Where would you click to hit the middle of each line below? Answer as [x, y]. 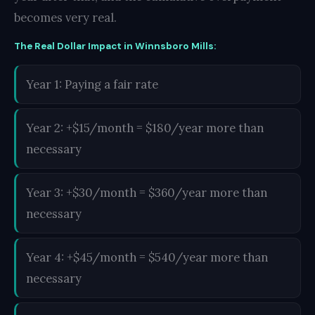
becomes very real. [65, 17]
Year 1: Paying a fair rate [92, 84]
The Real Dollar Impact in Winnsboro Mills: [115, 46]
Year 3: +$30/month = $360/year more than [147, 192]
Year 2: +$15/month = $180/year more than [145, 128]
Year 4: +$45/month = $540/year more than [147, 257]
